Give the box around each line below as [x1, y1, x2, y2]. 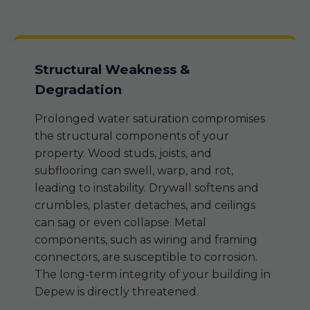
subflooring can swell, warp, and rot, [35, 164, 233, 177]
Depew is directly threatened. [35, 285, 199, 298]
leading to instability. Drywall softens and [35, 181, 259, 194]
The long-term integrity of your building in [35, 268, 271, 281]
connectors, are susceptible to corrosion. [35, 250, 257, 264]
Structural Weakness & [35, 62, 190, 77]
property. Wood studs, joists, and [35, 147, 212, 160]
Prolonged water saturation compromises [35, 112, 265, 125]
